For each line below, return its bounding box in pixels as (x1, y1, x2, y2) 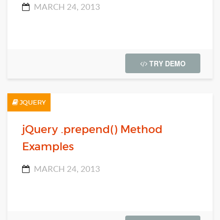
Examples (22, 140, 74, 154)
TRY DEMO (147, 58, 186, 68)
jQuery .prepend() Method (22, 123, 163, 137)
